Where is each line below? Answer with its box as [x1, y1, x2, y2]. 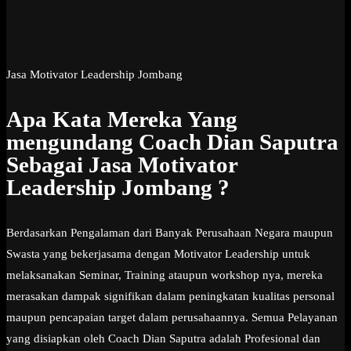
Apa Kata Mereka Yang [6, 107, 237, 132]
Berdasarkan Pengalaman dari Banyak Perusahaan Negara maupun [6, 226, 333, 239]
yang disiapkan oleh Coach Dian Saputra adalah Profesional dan [6, 331, 320, 345]
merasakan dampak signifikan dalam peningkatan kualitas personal [6, 289, 335, 302]
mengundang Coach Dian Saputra [6, 129, 338, 155]
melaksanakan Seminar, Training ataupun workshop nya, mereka [6, 268, 323, 281]
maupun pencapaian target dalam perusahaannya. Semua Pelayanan [6, 310, 338, 324]
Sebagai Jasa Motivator [6, 152, 237, 178]
